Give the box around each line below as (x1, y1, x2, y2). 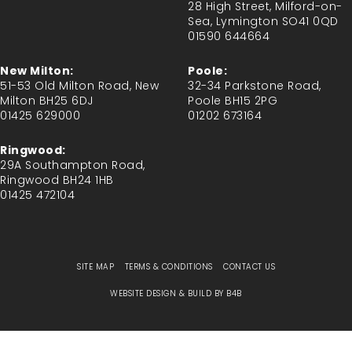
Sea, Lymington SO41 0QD (188, 13, 339, 29)
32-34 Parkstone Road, (188, 78, 321, 93)
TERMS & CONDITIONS (124, 261, 213, 273)
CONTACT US (223, 261, 275, 273)
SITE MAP (77, 261, 114, 273)
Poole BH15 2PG (188, 93, 277, 108)
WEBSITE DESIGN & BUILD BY (110, 288, 227, 299)
